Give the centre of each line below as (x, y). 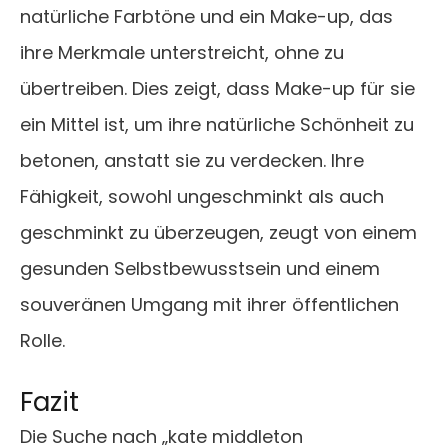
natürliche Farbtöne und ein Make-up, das (206, 17)
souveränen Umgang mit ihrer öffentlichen (209, 305)
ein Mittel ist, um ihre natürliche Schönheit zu (217, 125)
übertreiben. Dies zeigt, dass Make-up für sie (217, 89)
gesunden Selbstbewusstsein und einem (200, 269)
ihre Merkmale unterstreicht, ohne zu (182, 53)
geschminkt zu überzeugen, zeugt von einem (218, 233)
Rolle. (42, 341)
